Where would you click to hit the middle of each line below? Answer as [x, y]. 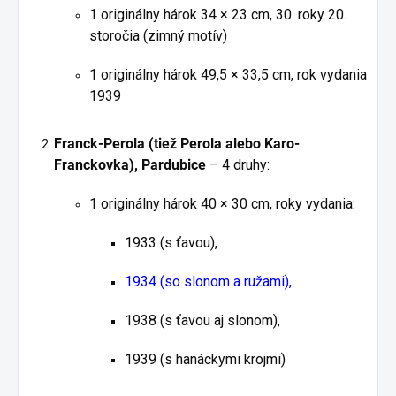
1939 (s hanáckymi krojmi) [205, 360]
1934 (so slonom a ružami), [208, 282]
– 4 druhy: [238, 165]
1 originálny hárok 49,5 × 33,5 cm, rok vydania [228, 75]
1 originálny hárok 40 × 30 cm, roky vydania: [222, 204]
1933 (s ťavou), [171, 243]
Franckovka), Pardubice [130, 165]
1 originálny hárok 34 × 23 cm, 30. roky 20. [218, 15]
